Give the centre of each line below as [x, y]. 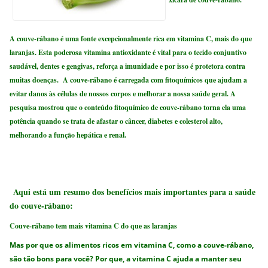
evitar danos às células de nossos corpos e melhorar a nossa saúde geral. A [123, 93]
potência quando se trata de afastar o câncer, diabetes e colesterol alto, [116, 121]
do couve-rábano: [42, 205]
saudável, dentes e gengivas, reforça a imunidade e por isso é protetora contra [128, 66]
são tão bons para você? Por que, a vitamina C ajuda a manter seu [126, 259]
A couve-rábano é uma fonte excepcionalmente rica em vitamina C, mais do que [131, 38]
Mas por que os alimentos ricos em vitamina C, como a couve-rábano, [132, 245]
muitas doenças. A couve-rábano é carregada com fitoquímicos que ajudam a [129, 80]
